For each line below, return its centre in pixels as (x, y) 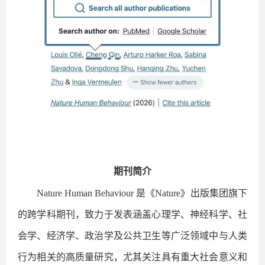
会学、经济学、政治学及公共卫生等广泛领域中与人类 (132, 235)
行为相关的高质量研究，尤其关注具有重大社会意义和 (132, 257)
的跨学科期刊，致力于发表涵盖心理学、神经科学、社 (132, 214)
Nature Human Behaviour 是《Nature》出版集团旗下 (142, 193)
